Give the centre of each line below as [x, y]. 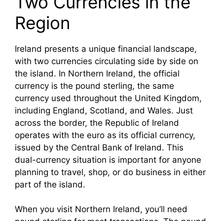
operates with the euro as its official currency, [105, 135]
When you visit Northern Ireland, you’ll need [101, 209]
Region [42, 22]
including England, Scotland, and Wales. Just [104, 110]
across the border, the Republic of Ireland [97, 123]
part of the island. [50, 184]
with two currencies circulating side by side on [107, 61]
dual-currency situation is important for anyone [108, 160]
